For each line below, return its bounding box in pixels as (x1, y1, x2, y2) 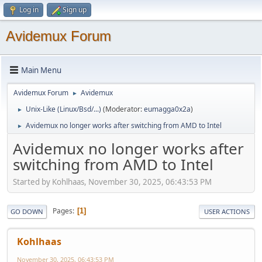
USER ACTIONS (204, 206, 250, 216)
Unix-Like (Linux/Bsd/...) (26, 104, 101, 114)
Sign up (63, 5, 87, 15)
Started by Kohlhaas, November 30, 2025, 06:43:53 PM (13, 176, 212, 187)
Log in (19, 5, 39, 15)
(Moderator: (103, 104, 144, 114)
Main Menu (21, 64, 61, 75)
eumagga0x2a (144, 104, 191, 114)
